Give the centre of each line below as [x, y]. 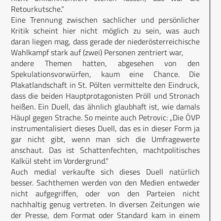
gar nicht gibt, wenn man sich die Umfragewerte [105, 139]
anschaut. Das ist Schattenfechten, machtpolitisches [105, 150]
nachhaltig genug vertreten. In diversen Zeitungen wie [105, 204]
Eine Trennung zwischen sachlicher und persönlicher [105, 20]
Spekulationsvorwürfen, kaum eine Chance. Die [105, 74]
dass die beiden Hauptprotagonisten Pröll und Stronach [105, 96]
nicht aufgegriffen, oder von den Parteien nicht [105, 194]
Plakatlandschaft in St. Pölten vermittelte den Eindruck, [105, 85]
